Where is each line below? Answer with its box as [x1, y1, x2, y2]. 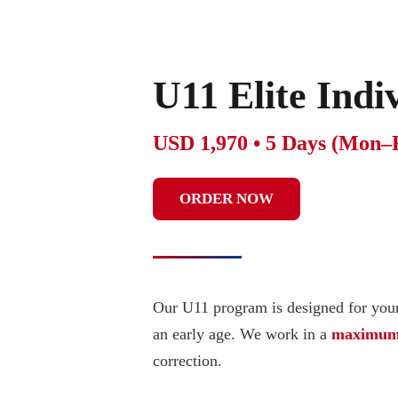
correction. [153, 352, 222, 370]
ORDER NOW [179, 190, 274, 208]
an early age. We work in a [153, 325, 331, 344]
